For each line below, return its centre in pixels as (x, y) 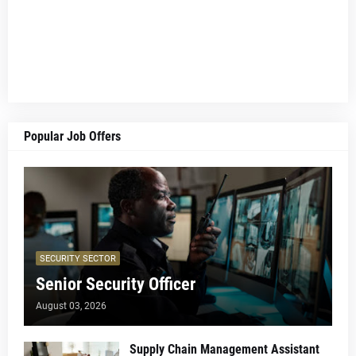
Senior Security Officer (116, 284)
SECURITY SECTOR (78, 258)
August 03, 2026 (71, 306)
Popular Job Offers (72, 136)
